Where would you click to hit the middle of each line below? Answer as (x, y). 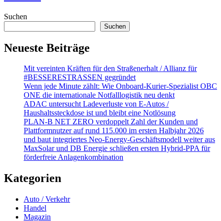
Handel (35, 208)
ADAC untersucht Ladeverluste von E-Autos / (96, 104)
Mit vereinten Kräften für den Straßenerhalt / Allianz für (110, 69)
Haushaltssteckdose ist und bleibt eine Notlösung (100, 113)
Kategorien (33, 178)
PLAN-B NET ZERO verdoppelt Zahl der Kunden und (111, 122)
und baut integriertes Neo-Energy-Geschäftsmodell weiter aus (119, 140)
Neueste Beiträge (47, 48)
